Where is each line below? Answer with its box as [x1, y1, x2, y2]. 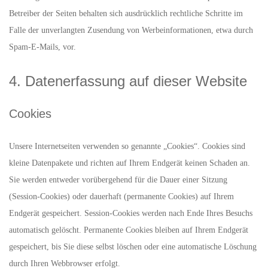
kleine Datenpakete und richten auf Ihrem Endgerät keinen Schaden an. [9, 159, 250, 167]
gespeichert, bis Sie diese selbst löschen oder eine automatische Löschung [9, 242, 257, 251]
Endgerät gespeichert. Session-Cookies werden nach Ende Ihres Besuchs [9, 209, 252, 218]
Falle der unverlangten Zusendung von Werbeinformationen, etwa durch [9, 26, 253, 35]
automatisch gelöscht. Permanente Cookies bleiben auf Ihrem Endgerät [9, 226, 248, 234]
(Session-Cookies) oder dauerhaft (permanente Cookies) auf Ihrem [9, 192, 234, 201]
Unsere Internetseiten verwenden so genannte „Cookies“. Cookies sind [9, 142, 245, 151]
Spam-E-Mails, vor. [9, 42, 76, 51]
